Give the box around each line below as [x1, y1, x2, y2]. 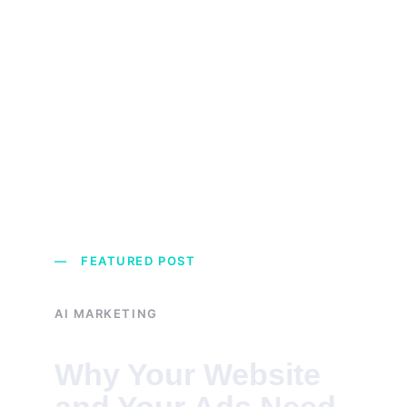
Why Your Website [55, 357, 329, 392]
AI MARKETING [55, 306, 158, 321]
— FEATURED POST [55, 253, 196, 268]
